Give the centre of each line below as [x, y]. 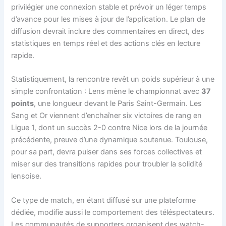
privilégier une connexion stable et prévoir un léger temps [109, 7]
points [23, 104]
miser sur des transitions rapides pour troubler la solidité [107, 164]
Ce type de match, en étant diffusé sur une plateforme [104, 200]
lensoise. [26, 176]
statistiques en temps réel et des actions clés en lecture [106, 43]
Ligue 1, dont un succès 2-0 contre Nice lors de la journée [109, 128]
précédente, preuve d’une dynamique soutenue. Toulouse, [110, 140]
